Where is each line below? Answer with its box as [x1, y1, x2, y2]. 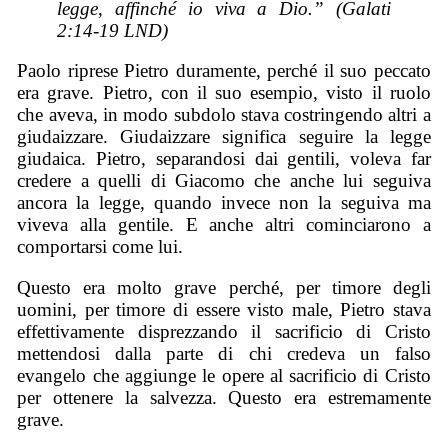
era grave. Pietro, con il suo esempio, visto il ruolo [17, 82, 431, 104]
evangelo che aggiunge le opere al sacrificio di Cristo [17, 365, 431, 387]
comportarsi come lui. [17, 236, 184, 258]
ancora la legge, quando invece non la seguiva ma [17, 192, 431, 214]
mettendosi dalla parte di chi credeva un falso [17, 343, 431, 365]
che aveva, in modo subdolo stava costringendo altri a [17, 104, 431, 126]
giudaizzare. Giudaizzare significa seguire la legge [17, 126, 431, 148]
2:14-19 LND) [57, 19, 169, 41]
